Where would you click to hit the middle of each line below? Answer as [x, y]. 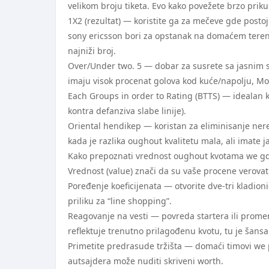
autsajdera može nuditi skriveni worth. [146, 261]
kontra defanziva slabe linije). [127, 111]
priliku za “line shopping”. [120, 201]
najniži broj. [92, 51]
